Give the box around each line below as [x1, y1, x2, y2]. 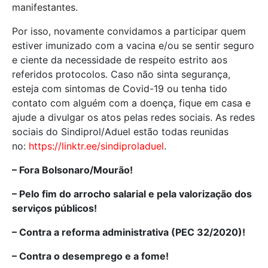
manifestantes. [12, 1, 78, 14]
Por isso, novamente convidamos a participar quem [12, 25, 246, 38]
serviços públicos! [12, 202, 99, 215]
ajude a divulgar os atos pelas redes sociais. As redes [12, 111, 255, 124]
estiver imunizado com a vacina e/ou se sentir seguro [12, 39, 254, 52]
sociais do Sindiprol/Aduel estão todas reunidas [12, 126, 229, 138]
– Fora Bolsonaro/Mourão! [12, 164, 135, 176]
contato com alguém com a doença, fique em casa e [12, 97, 251, 109]
